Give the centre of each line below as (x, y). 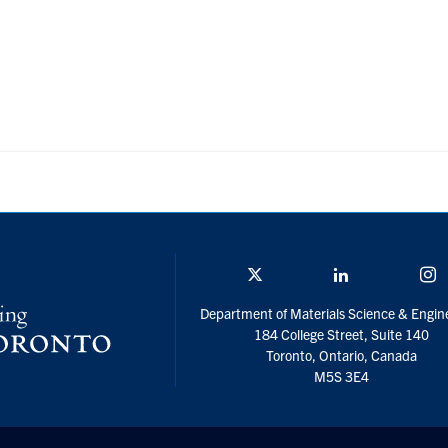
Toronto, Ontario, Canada (341, 355)
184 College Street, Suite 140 (341, 334)
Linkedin (379, 274)
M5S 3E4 (341, 376)
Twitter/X (294, 274)
